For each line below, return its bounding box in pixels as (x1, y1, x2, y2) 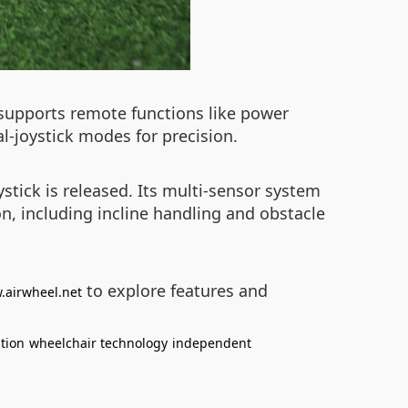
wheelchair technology (29, 334, 168, 352)
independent (172, 334, 251, 352)
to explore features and (82, 280, 268, 301)
